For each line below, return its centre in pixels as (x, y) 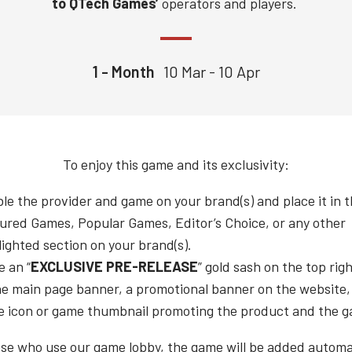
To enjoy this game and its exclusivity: (176, 164)
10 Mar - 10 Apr (211, 71)
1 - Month (123, 71)
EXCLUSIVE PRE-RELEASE (114, 266)
